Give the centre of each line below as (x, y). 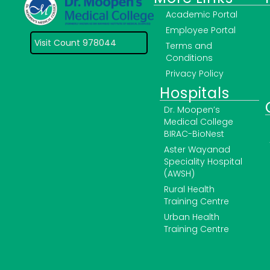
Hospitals (195, 93)
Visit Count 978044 (76, 43)
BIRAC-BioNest (194, 134)
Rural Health (190, 190)
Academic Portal (202, 15)
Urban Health (192, 217)
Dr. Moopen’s (192, 110)
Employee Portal (201, 30)
